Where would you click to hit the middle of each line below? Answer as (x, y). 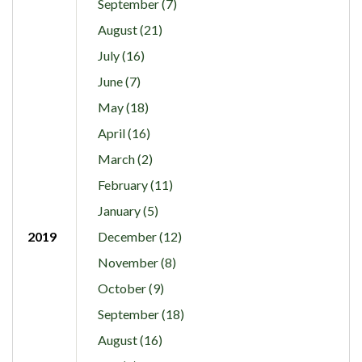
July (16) (121, 55)
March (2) (125, 159)
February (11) (135, 185)
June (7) (119, 81)
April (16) (124, 133)
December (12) (139, 236)
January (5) (128, 210)
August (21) (130, 29)
